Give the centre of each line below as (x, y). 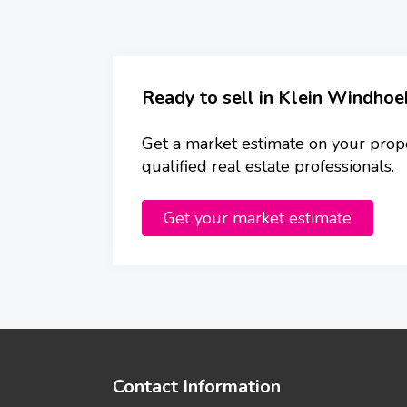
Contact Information (197, 387)
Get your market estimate (258, 218)
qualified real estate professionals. (268, 167)
